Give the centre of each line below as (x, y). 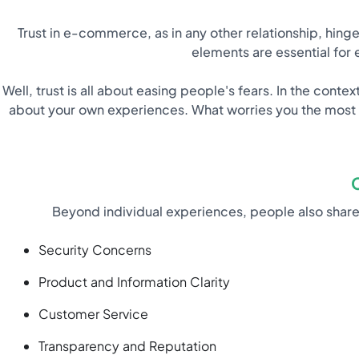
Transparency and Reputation (127, 346)
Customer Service (93, 314)
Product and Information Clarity (134, 282)
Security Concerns (95, 250)
